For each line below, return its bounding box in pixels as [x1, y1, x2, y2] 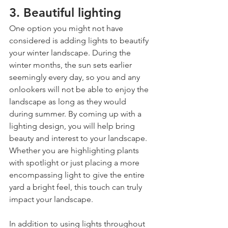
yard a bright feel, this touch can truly [9, 182, 144, 192]
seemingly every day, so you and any [9, 72, 142, 82]
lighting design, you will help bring [9, 121, 137, 131]
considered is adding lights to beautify [9, 35, 151, 45]
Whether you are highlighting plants [9, 145, 141, 155]
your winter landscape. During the [9, 47, 133, 58]
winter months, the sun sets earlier [9, 60, 134, 70]
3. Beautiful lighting [9, 5, 121, 20]
